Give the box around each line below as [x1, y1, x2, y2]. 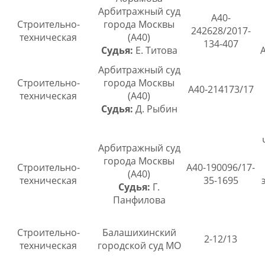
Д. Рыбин [132, 102, 177, 116]
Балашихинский [102, 226, 176, 240]
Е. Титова [132, 44, 177, 57]
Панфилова [112, 193, 166, 207]
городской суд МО [97, 239, 181, 253]
